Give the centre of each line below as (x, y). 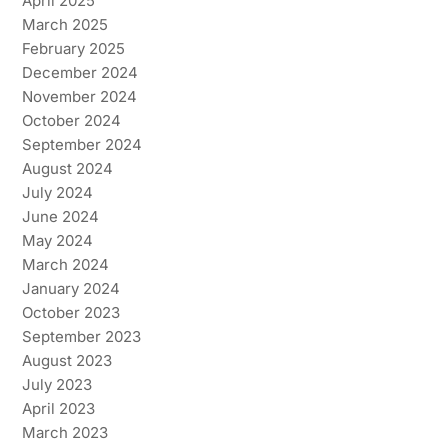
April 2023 (58, 408)
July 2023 (56, 384)
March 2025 (64, 24)
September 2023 (81, 336)
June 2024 (60, 216)
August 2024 (67, 168)
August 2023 (66, 360)
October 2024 (71, 120)
